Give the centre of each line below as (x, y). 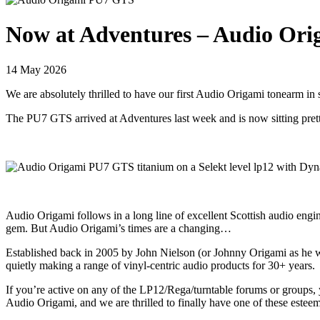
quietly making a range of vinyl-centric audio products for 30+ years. (160, 265)
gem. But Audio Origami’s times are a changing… (119, 228)
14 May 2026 (36, 69)
